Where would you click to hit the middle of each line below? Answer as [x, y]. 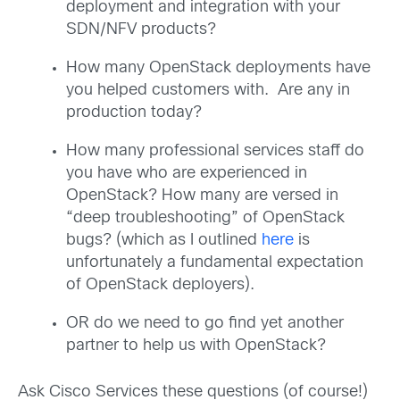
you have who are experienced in [187, 173]
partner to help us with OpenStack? [196, 346]
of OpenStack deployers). [160, 285]
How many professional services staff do [215, 151]
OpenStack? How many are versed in [202, 196]
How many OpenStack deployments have [218, 68]
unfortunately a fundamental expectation [215, 262]
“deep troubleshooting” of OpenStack [205, 218]
